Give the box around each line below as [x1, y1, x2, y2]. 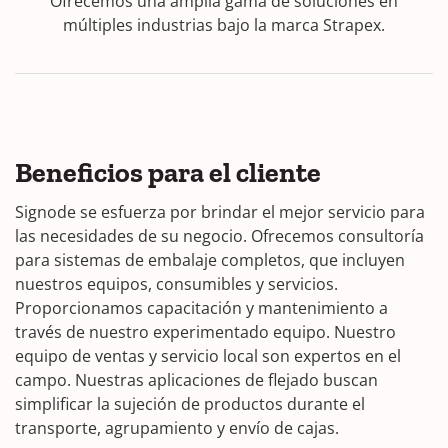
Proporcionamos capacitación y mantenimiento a [15, 296, 388, 319]
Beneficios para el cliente [15, 155, 321, 189]
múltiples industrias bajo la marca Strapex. [63, 13, 385, 36]
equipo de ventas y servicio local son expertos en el [15, 344, 401, 367]
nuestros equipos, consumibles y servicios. [15, 272, 338, 295]
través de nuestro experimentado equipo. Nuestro [15, 320, 396, 343]
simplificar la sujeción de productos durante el [15, 392, 365, 415]
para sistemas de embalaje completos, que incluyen [15, 248, 405, 271]
